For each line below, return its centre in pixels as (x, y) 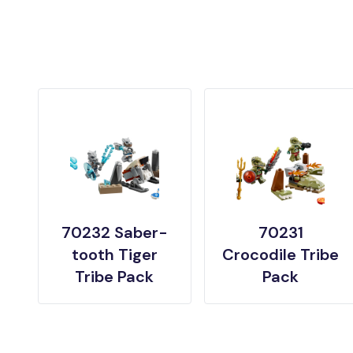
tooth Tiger (114, 255)
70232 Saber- (114, 233)
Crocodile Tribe (281, 255)
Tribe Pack (115, 277)
